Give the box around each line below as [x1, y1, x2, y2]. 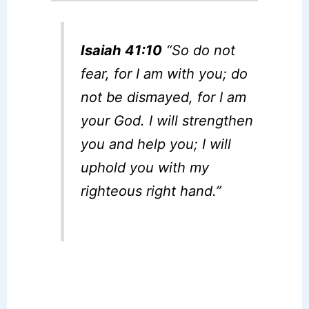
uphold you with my [81, 159, 210, 177]
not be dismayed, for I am [81, 89, 247, 106]
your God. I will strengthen [81, 112, 254, 130]
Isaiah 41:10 [81, 42, 163, 59]
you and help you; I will [81, 136, 232, 153]
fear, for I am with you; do [81, 66, 248, 83]
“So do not [162, 42, 236, 59]
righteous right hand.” [81, 183, 222, 200]
